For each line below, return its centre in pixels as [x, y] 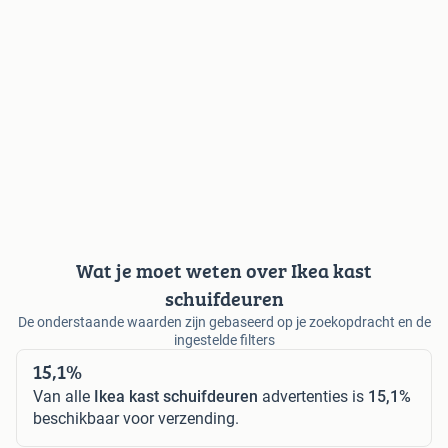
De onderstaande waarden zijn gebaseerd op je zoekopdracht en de [224, 321]
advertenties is [313, 396]
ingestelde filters [224, 339]
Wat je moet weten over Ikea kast [224, 270]
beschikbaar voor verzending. [136, 418]
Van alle [63, 396]
